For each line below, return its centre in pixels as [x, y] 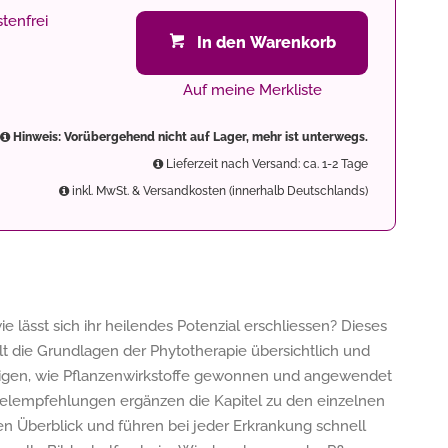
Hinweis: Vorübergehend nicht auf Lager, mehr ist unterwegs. [189, 137]
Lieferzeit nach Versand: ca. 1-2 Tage [265, 164]
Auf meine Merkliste [252, 90]
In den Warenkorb [266, 42]
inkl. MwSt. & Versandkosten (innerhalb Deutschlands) [218, 191]
